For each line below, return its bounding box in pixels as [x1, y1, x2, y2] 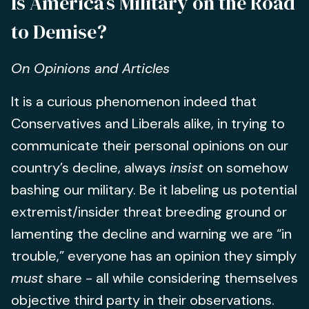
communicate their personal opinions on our [11, 137, 288, 154]
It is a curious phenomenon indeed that [11, 92, 257, 110]
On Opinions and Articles [11, 59, 170, 77]
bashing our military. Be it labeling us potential [11, 181, 297, 199]
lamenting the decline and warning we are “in [11, 225, 292, 243]
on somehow [203, 159, 288, 177]
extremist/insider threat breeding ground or [11, 203, 287, 221]
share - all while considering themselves [43, 269, 298, 287]
